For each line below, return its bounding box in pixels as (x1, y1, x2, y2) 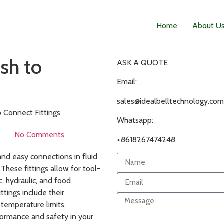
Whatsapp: (117, 115, 153, 125)
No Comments (14, 130, 64, 139)
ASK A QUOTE (117, 58, 168, 67)
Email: (117, 77, 137, 87)
